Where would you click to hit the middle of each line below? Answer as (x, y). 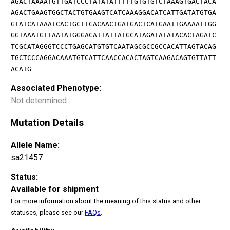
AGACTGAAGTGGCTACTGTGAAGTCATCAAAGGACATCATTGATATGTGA (113, 12)
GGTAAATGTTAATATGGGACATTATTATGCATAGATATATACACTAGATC (113, 35)
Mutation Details (47, 123)
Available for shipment (55, 189)
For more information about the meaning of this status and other (106, 201)
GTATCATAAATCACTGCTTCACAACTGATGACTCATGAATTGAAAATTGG (113, 24)
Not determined (39, 100)
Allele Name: (35, 145)
